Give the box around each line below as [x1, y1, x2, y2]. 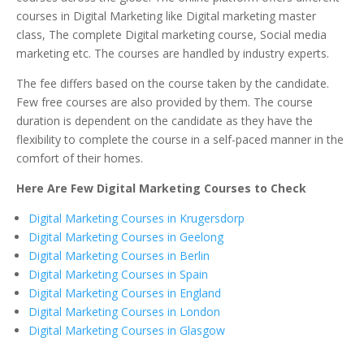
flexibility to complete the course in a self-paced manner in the [16, 131, 344, 147]
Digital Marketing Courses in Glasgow [28, 322, 225, 338]
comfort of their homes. [16, 149, 143, 166]
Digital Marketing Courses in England [28, 284, 221, 301]
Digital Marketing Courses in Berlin [28, 247, 210, 263]
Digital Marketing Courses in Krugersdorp [28, 210, 245, 226]
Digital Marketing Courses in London [28, 303, 220, 319]
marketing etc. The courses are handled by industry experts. [16, 45, 329, 61]
